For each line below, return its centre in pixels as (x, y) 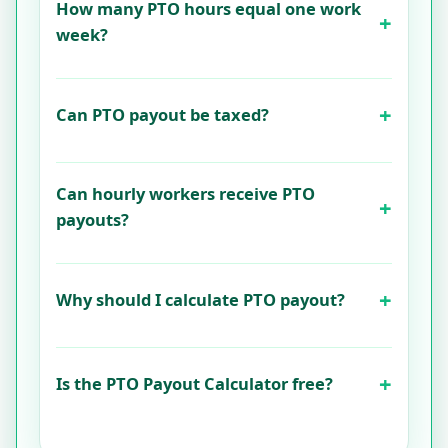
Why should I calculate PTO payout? (200, 299)
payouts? (92, 219)
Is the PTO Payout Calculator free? (194, 383)
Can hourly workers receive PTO (185, 193)
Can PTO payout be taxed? (162, 114)
